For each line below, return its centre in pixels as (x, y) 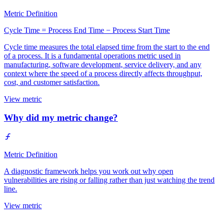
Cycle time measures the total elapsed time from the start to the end (107, 47)
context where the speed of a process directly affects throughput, (103, 73)
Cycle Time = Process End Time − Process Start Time (87, 30)
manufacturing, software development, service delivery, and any (103, 64)
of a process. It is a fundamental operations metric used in (92, 55)
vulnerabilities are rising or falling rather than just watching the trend (109, 180)
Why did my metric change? (61, 118)
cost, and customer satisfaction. (52, 82)
